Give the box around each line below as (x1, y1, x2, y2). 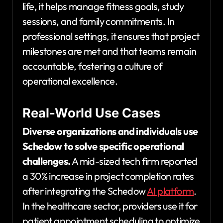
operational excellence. (22, 74, 118, 87)
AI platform (147, 184, 194, 197)
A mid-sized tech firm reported (70, 154, 198, 167)
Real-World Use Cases (22, 105, 160, 120)
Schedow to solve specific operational (22, 139, 184, 152)
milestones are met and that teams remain (22, 44, 196, 57)
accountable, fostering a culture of (22, 59, 162, 72)
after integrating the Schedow (22, 184, 147, 197)
